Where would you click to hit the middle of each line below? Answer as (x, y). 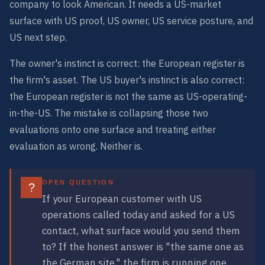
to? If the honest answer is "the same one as (143, 246)
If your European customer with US (122, 198)
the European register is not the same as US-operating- (128, 96)
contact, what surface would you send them (141, 230)
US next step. (38, 37)
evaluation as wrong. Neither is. (76, 146)
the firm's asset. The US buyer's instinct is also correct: (127, 80)
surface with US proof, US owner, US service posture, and (131, 20)
